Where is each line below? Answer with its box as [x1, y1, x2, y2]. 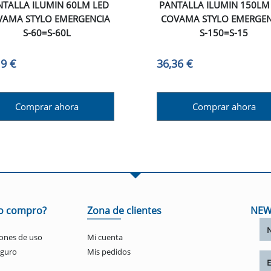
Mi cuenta [87, 232, 123, 243]
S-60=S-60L [23, 26, 71, 39]
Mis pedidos [87, 246, 131, 258]
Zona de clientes [87, 204, 162, 218]
